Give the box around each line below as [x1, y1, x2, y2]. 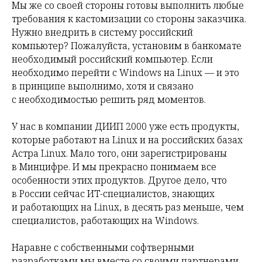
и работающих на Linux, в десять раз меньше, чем [12, 201, 244, 214]
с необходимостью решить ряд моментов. [12, 93, 206, 106]
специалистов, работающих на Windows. [12, 214, 199, 227]
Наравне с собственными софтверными [12, 241, 194, 254]
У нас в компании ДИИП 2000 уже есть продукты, [12, 120, 239, 133]
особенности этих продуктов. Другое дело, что [12, 174, 227, 187]
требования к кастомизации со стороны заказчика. [12, 12, 246, 26]
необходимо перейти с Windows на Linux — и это [12, 66, 239, 80]
